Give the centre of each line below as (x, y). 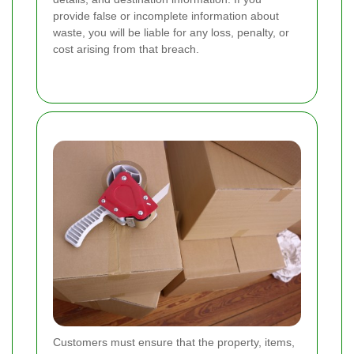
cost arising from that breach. (126, 49)
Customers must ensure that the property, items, (174, 342)
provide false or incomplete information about (166, 15)
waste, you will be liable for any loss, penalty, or (171, 32)
